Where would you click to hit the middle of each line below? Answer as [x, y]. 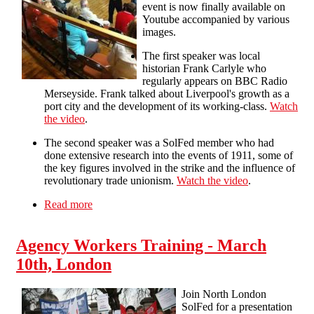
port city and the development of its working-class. [157, 106]
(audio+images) [127, 217]
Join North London [224, 294]
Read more [68, 204]
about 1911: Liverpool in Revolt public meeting [197, 204]
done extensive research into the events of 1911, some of [169, 155]
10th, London [64, 264]
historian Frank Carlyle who [204, 68]
